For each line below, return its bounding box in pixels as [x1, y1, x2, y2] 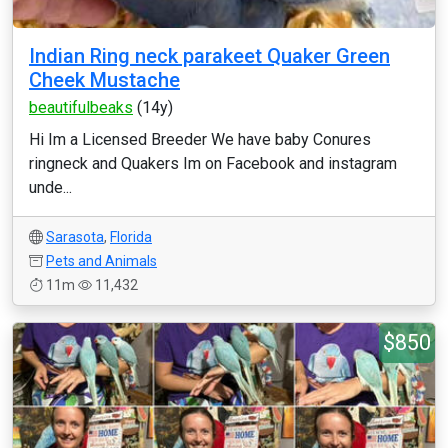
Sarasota [46, 229, 104, 245]
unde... [29, 178, 72, 197]
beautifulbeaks [29, 98, 133, 117]
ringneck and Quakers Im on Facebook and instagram [29, 154, 397, 173]
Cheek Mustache [29, 68, 180, 92]
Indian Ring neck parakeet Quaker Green [29, 44, 390, 68]
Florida [110, 229, 152, 245]
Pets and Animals [46, 253, 157, 269]
